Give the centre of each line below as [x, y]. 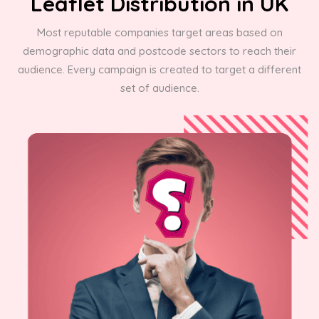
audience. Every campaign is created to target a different [159, 69]
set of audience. [159, 88]
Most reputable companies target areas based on [159, 32]
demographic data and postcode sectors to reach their [159, 51]
